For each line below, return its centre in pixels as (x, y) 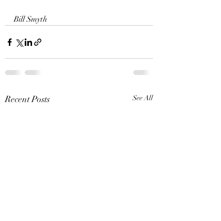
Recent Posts (27, 99)
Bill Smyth (32, 19)
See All (143, 98)
